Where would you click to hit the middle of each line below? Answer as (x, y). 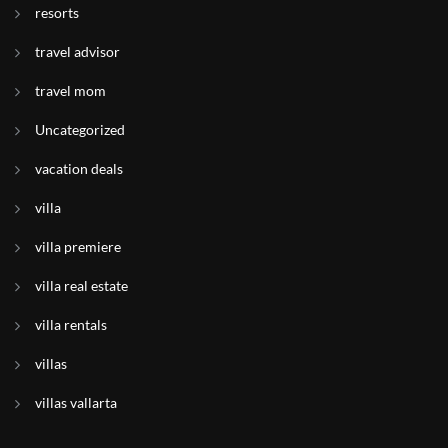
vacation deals (79, 168)
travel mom (70, 90)
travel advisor (77, 51)
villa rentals (71, 324)
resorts (57, 12)
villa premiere (78, 246)
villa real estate (81, 285)
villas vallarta (76, 402)
